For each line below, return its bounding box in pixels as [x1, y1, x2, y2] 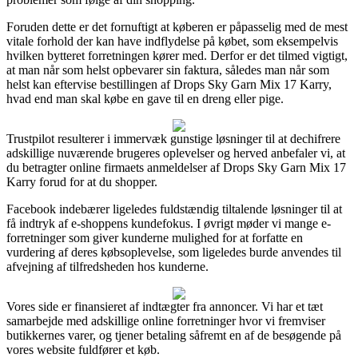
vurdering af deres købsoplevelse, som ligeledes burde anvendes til [6, 245, 341, 259]
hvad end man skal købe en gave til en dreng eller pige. [6, 91, 284, 105]
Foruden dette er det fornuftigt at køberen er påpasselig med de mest [6, 19, 348, 34]
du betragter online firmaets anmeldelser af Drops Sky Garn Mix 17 [6, 160, 346, 174]
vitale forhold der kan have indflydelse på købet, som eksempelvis [6, 34, 338, 48]
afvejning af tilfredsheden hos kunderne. [6, 259, 209, 273]
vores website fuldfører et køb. [6, 342, 160, 356]
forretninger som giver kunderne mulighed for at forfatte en [6, 230, 303, 245]
